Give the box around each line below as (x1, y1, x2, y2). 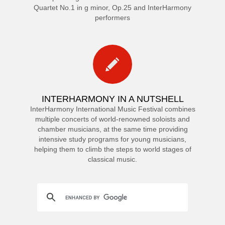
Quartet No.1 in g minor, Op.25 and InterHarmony (34, 4, 191, 12)
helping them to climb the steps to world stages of (34, 145, 191, 154)
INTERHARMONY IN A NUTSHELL (41, 94, 184, 104)
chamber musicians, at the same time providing (37, 125, 188, 134)
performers (95, 14, 130, 22)
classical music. (88, 155, 137, 164)
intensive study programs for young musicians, (39, 135, 186, 144)
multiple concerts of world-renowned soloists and (35, 115, 190, 124)
